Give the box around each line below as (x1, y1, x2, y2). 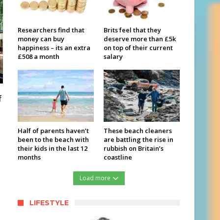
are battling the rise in (104, 135, 173, 144)
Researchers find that (18, 25, 84, 34)
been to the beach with (18, 135, 89, 144)
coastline (104, 153, 132, 162)
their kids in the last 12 (18, 144, 87, 153)
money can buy (18, 34, 64, 43)
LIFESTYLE (29, 198, 69, 208)
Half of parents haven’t (18, 126, 89, 136)
